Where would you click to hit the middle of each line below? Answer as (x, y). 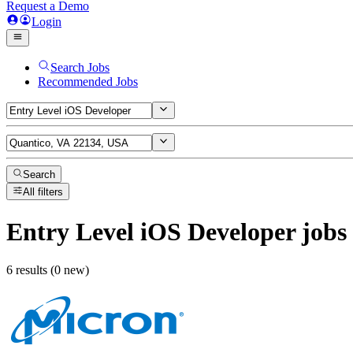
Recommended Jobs (88, 82)
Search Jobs (80, 67)
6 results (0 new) (48, 270)
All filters (43, 192)
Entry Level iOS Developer (151, 231)
